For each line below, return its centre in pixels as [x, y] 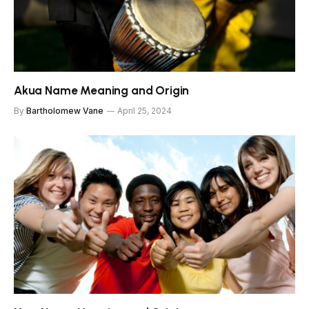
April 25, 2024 [144, 111]
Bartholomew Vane [65, 111]
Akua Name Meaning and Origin [102, 91]
